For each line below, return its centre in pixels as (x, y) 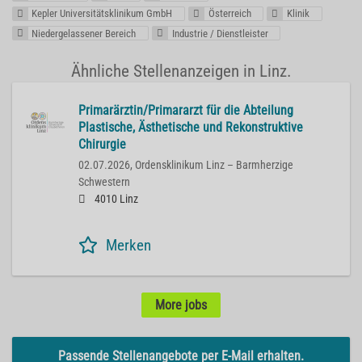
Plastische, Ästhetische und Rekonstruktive (191, 127)
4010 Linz (115, 199)
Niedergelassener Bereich (84, 33)
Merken (128, 245)
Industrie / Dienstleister (220, 33)
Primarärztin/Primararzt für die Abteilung (186, 110)
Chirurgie (102, 144)
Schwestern (104, 182)
